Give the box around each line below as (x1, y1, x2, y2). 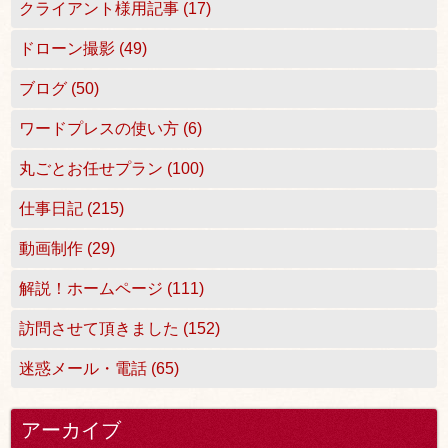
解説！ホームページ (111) (19, 280, 205, 298)
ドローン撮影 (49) (19, 40, 148, 58)
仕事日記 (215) (19, 200, 125, 218)
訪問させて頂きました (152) (19, 320, 221, 338)
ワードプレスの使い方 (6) (19, 120, 203, 138)
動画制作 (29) (19, 240, 116, 258)
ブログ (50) (19, 80, 100, 98)
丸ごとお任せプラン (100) (19, 160, 205, 178)
